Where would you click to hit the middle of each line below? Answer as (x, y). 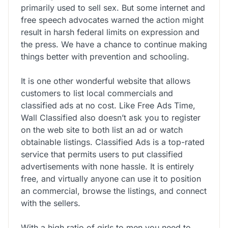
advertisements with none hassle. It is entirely (107, 166)
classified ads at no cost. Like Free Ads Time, (108, 105)
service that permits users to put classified (102, 154)
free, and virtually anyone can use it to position (111, 178)
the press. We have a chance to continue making (114, 44)
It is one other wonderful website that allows (106, 81)
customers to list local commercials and (97, 93)
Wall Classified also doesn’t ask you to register (111, 117)
